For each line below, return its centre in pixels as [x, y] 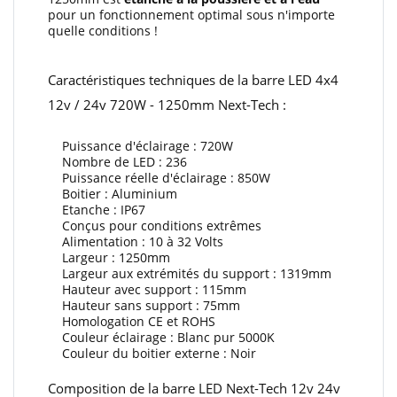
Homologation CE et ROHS [132, 321]
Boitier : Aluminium [113, 194]
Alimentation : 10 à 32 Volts [136, 241]
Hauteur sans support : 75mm [144, 305]
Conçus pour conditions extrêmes [155, 226]
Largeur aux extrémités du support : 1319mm [190, 273]
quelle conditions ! [103, 31]
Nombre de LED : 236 [117, 162]
